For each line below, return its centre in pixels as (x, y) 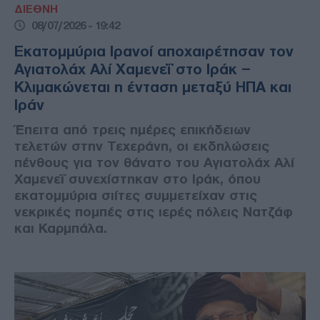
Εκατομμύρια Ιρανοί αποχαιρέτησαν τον (154, 51)
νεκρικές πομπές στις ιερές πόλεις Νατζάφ (154, 211)
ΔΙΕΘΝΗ (36, 9)
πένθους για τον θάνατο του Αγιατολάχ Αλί (154, 162)
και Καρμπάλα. (61, 228)
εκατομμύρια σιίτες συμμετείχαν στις (136, 195)
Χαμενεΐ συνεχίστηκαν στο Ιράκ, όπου (137, 179)
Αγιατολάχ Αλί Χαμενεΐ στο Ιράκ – (132, 69)
